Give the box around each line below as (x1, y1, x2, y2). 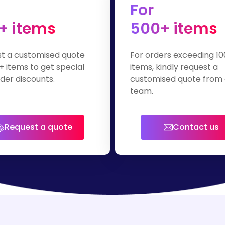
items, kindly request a (130, 61, 218, 73)
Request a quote (4, 121, 72, 133)
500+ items (130, 18, 217, 40)
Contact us (172, 121, 219, 133)
